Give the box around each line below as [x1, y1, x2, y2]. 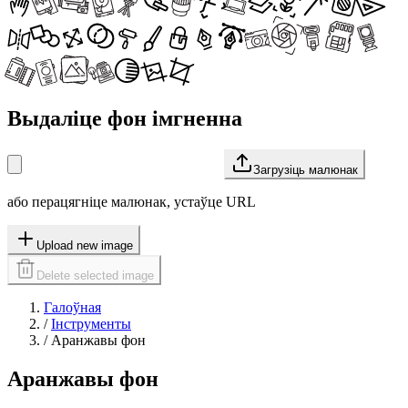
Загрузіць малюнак [253, 162, 358, 177]
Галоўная [44, 299, 101, 315]
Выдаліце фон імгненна [7, 106, 242, 130]
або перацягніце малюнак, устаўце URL [7, 193, 256, 209]
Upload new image [36, 238, 133, 252]
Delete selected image [36, 268, 154, 282]
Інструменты [51, 315, 131, 331]
